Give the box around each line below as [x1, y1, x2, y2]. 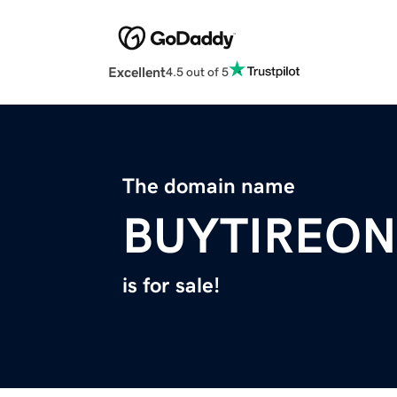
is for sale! [122, 275, 220, 297]
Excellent [108, 65, 166, 80]
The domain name [122, 175, 295, 198]
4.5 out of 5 [166, 65, 229, 78]
